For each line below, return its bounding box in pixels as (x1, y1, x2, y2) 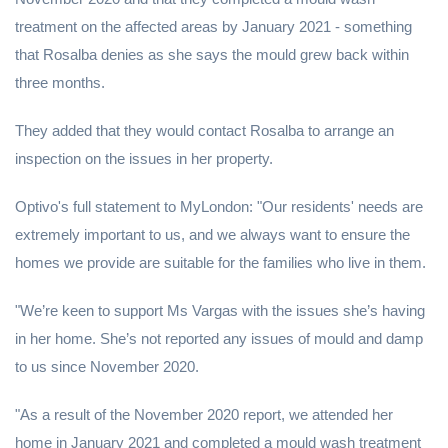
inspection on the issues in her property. (15, 150, 273, 168)
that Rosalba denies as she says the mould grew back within (15, 46, 409, 64)
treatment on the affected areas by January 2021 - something (15, 18, 412, 36)
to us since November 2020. (15, 358, 199, 376)
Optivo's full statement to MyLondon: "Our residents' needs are (15, 198, 423, 216)
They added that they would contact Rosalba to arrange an (15, 122, 394, 140)
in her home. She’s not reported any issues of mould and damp (15, 330, 423, 348)
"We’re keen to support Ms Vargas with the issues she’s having (15, 302, 425, 320)
